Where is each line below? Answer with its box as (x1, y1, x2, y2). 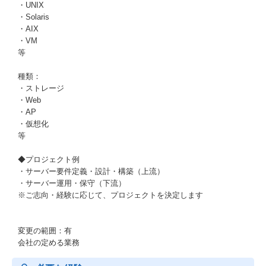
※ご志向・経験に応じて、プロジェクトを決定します (18, 191, 203, 199)
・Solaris (18, 12, 49, 21)
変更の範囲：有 (18, 226, 72, 235)
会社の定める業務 (18, 238, 80, 247)
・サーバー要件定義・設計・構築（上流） (18, 167, 164, 176)
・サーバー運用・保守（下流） (18, 179, 126, 188)
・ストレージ (18, 84, 64, 93)
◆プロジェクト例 (18, 155, 80, 164)
